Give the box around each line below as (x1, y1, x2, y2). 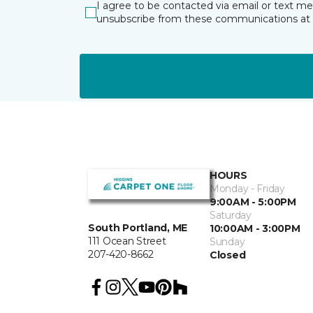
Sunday (210, 235, 245, 248)
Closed (210, 249, 246, 261)
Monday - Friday (210, 182, 285, 195)
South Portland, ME (88, 221, 187, 235)
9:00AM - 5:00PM (210, 196, 296, 208)
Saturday (210, 209, 252, 221)
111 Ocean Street (88, 235, 166, 248)
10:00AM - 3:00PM (210, 222, 300, 235)
